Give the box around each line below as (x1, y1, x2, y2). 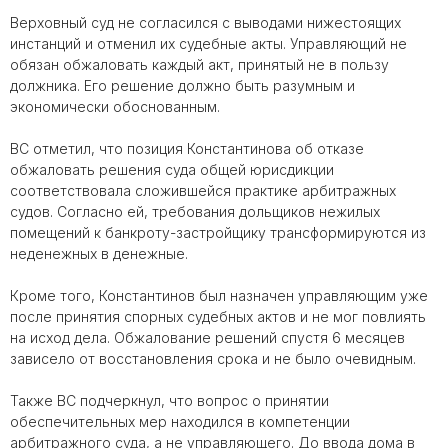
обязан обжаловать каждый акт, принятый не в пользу (10, 56, 389, 73)
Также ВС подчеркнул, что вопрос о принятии (10, 392, 329, 409)
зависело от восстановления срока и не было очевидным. (10, 350, 416, 367)
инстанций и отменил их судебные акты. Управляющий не (10, 35, 407, 52)
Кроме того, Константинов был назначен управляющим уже (10, 287, 428, 304)
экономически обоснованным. (10, 98, 220, 115)
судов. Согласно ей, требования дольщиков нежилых (10, 203, 380, 220)
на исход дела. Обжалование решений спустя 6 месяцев (10, 329, 405, 346)
